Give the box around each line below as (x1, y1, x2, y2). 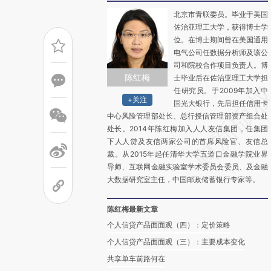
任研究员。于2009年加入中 (174, 86, 268, 95)
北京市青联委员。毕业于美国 (174, 10, 268, 19)
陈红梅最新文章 (107, 204, 158, 214)
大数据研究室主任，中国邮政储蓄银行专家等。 (107, 175, 260, 184)
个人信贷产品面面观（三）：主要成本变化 (107, 237, 245, 246)
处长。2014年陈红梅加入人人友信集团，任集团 (107, 124, 268, 133)
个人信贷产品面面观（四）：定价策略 (107, 220, 230, 229)
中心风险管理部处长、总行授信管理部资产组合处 (107, 111, 268, 120)
